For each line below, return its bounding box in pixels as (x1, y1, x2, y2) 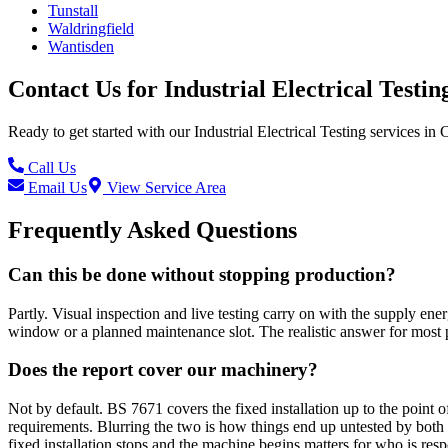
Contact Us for (8, 76, 164, 103)
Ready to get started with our (8, 123, 194, 141)
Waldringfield (48, 20, 134, 38)
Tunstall (48, 2, 98, 20)
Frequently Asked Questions (8, 216, 297, 243)
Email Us (24, 179, 87, 197)
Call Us (24, 159, 76, 177)
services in (366, 123, 436, 141)
